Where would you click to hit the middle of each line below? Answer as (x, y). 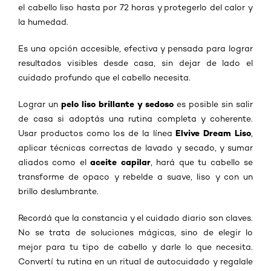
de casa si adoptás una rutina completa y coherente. (135, 119)
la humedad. (43, 22)
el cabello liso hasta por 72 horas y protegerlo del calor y (135, 8)
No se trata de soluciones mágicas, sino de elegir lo (135, 233)
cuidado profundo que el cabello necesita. (104, 78)
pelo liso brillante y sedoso (117, 104)
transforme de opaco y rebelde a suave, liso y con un (135, 177)
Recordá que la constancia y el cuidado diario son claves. (135, 218)
